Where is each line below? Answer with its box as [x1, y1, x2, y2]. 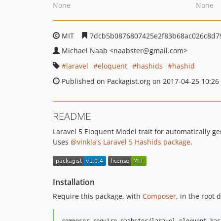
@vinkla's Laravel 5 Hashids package [71, 137, 190, 147]
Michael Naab [62, 46, 110, 55]
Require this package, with [53, 191, 143, 201]
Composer [143, 191, 176, 201]
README [53, 110, 91, 123]
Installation [53, 177, 95, 188]
